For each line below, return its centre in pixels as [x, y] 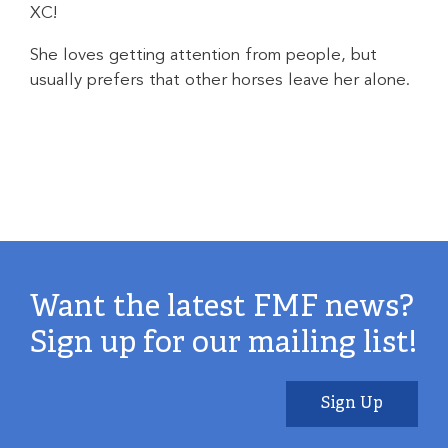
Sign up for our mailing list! [223, 345]
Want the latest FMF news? [222, 309]
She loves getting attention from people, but [203, 55]
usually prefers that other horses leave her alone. [220, 80]
